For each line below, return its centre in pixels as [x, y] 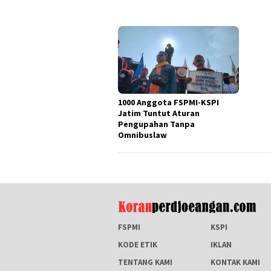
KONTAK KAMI [236, 262]
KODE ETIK [138, 244]
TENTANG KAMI [145, 262]
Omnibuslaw [142, 135]
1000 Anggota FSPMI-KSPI [168, 102]
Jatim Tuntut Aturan [159, 113]
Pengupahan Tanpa [156, 124]
